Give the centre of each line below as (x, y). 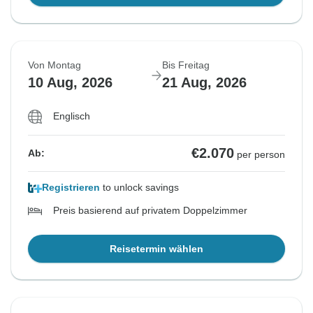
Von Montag (54, 65)
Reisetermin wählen (156, 249)
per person (261, 155)
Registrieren (71, 188)
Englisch (72, 116)
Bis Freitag (186, 65)
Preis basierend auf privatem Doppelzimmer (150, 211)
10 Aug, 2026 (70, 83)
